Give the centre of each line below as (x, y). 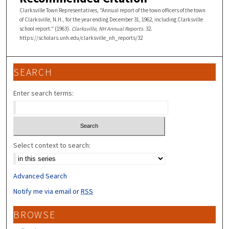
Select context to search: (52, 145)
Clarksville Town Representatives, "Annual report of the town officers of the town (112, 10)
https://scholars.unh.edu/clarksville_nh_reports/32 (81, 38)
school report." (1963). (45, 28)
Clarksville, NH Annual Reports (107, 28)
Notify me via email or (47, 191)
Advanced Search (40, 176)
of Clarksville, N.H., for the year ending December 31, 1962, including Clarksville (111, 19)
